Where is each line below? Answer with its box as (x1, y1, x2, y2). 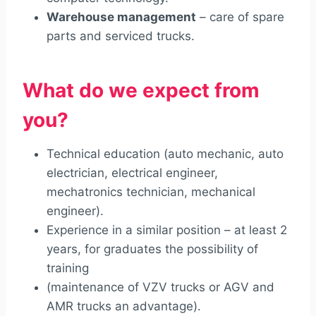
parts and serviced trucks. (47, 28, 195, 43)
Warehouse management (47, 9, 196, 24)
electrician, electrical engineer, (47, 165, 218, 180)
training (47, 260, 89, 275)
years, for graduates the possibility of (47, 241, 258, 256)
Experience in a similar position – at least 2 (47, 222, 287, 237)
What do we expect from (23, 78, 260, 102)
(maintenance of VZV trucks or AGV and (47, 279, 274, 294)
